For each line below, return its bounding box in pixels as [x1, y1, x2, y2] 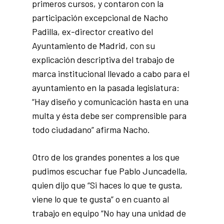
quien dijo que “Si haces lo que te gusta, [32, 179, 182, 190]
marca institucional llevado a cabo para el [32, 68, 189, 79]
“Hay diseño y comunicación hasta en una [32, 96, 188, 107]
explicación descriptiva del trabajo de [32, 54, 174, 65]
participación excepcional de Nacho [32, 12, 168, 23]
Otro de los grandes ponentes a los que [32, 151, 179, 162]
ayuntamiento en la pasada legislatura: [32, 82, 179, 93]
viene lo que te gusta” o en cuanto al [32, 193, 169, 204]
